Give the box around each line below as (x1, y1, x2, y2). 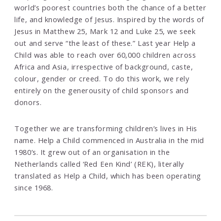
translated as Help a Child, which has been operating (14, 171, 201, 181)
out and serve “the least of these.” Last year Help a (14, 37, 196, 48)
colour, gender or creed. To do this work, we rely (14, 73, 189, 83)
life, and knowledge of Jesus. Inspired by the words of (14, 14, 205, 24)
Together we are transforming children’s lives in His (14, 123, 197, 134)
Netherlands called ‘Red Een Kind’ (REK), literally (14, 159, 184, 169)
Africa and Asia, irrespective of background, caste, (14, 61, 193, 72)
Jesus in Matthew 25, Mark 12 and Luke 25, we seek (14, 26, 196, 36)
